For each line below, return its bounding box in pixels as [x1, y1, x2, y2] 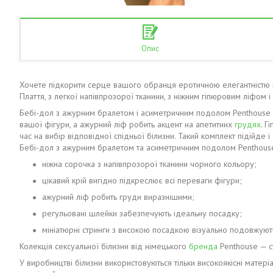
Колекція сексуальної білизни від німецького [19, 241, 189, 252]
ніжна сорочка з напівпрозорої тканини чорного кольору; [42, 158, 257, 170]
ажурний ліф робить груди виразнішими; [42, 191, 194, 203]
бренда [189, 241, 218, 252]
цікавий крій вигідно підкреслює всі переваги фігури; [42, 175, 242, 186]
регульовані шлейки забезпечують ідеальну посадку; [42, 208, 244, 219]
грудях [235, 119, 261, 130]
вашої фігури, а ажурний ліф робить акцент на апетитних [19, 119, 235, 130]
